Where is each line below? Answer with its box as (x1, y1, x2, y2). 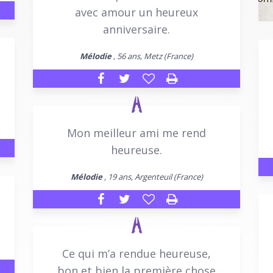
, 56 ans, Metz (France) (112, 50, 193, 62)
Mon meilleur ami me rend (67, 125, 206, 140)
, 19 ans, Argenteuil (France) (102, 171, 203, 182)
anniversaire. (103, 21, 170, 37)
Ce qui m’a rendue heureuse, (62, 246, 211, 261)
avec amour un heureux (75, 4, 198, 19)
